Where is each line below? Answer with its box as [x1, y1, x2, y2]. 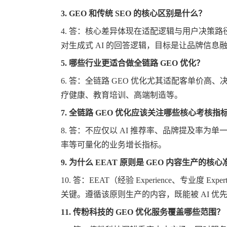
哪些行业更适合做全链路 [69, 59, 158, 67]
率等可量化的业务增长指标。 [61, 140, 166, 149]
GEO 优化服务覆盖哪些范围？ [113, 208, 224, 216]
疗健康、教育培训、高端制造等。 [61, 91, 182, 99]
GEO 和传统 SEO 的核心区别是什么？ [69, 9, 206, 18]
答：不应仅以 [69, 126, 118, 135]
